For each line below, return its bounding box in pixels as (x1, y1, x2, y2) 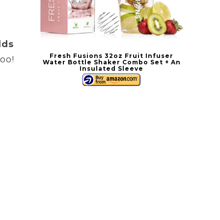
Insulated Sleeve (80, 65, 144, 73)
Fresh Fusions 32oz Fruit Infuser (50, 52, 174, 60)
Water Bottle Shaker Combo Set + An (42, 58, 181, 66)
